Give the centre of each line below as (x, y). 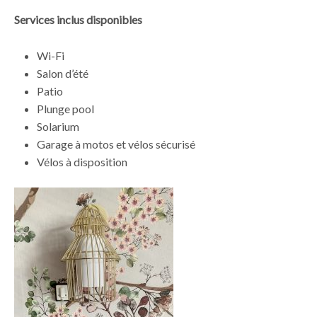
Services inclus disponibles (78, 20)
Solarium (58, 127)
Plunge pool (65, 109)
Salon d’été (63, 74)
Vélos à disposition (82, 162)
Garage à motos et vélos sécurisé (116, 144)
